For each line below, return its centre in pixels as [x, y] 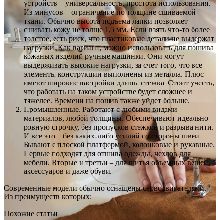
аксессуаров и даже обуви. [68, 171]
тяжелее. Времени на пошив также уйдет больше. [107, 100]
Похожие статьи [31, 213]
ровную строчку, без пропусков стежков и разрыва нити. [119, 127]
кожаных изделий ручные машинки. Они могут [104, 56]
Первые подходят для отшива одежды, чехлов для [107, 153]
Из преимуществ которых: [48, 196]
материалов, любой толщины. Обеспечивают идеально [116, 118]
